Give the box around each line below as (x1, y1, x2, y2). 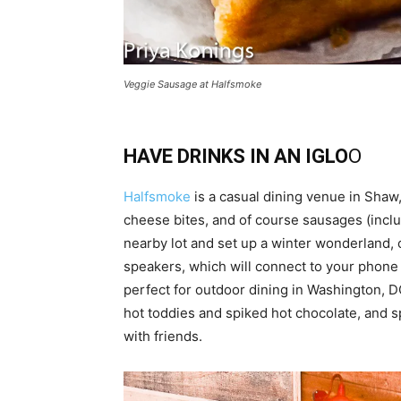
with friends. (124, 328, 202, 345)
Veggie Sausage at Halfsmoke (124, 78, 261, 90)
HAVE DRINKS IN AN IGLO (124, 145, 348, 167)
